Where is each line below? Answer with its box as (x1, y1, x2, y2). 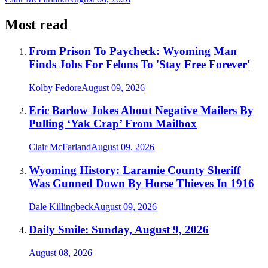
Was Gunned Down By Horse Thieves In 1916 (29, 176, 254, 190)
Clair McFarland (29, 142, 91, 153)
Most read (5, 17, 68, 33)
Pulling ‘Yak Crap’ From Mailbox (29, 117, 197, 130)
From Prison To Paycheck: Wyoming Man (29, 44, 237, 57)
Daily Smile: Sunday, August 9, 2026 (29, 223, 209, 236)
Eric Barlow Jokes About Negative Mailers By (29, 104, 254, 117)
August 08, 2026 (29, 248, 92, 258)
